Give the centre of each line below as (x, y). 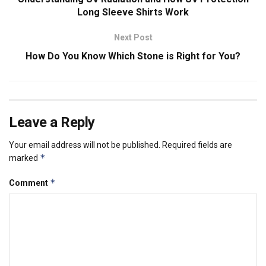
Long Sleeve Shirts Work (133, 12)
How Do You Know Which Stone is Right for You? (133, 56)
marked (24, 158)
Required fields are (197, 145)
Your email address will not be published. (85, 145)
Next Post (133, 37)
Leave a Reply (52, 122)
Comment (29, 183)
